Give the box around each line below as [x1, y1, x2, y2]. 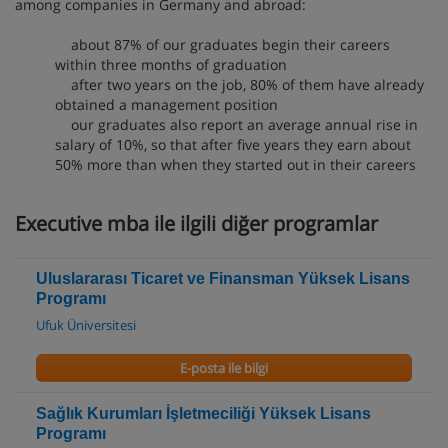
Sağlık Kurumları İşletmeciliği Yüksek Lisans [36, 404, 371, 422]
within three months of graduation [55, 54, 287, 74]
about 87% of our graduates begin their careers [55, 34, 390, 54]
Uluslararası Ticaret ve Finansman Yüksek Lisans [36, 269, 410, 287]
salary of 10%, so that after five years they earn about [55, 134, 411, 154]
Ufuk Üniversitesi [36, 315, 136, 334]
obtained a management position [55, 94, 278, 114]
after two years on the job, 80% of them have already [55, 74, 424, 94]
